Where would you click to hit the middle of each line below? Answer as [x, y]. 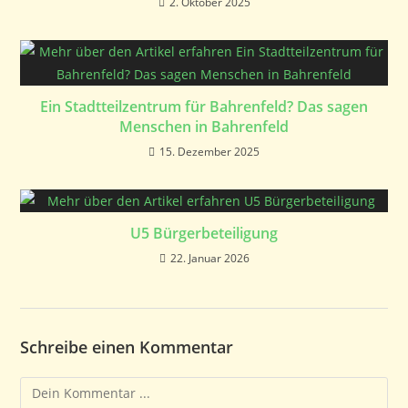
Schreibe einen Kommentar [127, 347]
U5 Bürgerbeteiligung [204, 233]
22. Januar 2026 [209, 258]
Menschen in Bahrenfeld [204, 126]
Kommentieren [65, 387]
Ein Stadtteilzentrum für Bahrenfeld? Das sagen [204, 106]
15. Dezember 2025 [209, 151]
